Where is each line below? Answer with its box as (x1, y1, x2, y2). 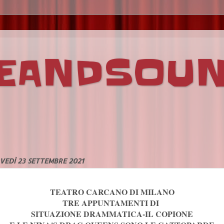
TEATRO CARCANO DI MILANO (49, 185, 174, 197)
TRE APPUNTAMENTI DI (62, 196, 161, 208)
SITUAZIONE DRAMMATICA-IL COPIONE (31, 207, 193, 219)
